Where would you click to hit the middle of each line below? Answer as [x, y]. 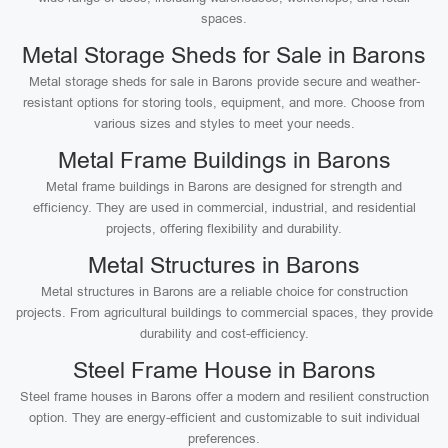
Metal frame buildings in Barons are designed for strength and [224, 186]
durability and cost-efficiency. [224, 333]
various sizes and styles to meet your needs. [224, 123]
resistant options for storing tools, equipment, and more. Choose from [224, 102]
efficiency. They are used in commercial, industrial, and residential [224, 207]
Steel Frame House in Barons [224, 370]
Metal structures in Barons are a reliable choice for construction [224, 291]
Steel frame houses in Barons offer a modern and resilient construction [224, 396]
